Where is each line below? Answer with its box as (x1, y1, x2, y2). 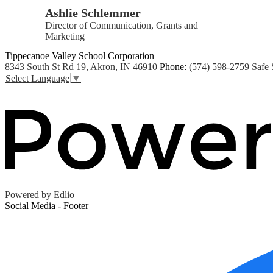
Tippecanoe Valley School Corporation (5, 51, 154, 62)
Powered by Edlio (5, 189, 74, 200)
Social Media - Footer (5, 200, 88, 211)
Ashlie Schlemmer (44, 6, 141, 20)
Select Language (5, 73, 69, 84)
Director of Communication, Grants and (44, 20, 198, 31)
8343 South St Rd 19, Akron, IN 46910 (5, 62, 157, 73)
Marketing (44, 31, 85, 42)
